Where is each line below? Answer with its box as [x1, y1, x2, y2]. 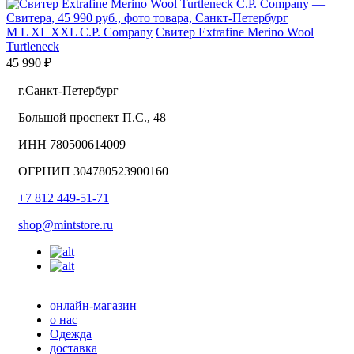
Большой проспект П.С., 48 [18, 111, 166, 125]
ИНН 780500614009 [18, 137, 126, 152]
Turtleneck [6, 40, 59, 54]
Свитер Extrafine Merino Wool [156, 25, 314, 40]
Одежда [50, 327, 92, 341]
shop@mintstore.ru [18, 218, 113, 232]
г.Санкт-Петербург [18, 84, 119, 98]
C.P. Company [80, 25, 153, 40]
